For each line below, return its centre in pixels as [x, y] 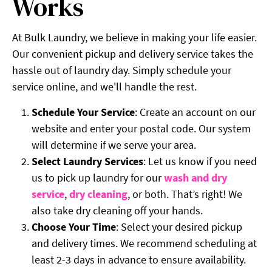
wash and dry [195, 178]
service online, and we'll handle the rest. [104, 87]
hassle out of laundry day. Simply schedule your [122, 70]
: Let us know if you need [200, 161]
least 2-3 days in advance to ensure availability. [139, 260]
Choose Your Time [74, 227]
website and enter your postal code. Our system [141, 129]
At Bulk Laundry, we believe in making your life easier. [134, 38]
